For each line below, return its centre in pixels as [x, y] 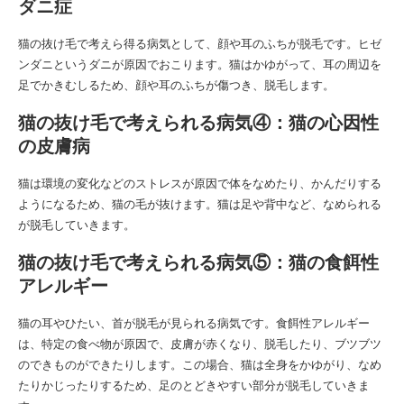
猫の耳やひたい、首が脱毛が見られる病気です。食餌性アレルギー [194, 323]
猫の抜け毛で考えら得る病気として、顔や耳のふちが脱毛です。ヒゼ [200, 44]
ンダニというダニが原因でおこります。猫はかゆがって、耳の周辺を [200, 64]
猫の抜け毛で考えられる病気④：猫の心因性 [198, 123]
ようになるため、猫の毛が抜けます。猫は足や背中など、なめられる [200, 204]
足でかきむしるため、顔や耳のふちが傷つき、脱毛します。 [176, 85]
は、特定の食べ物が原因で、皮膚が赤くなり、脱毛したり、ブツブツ [200, 344]
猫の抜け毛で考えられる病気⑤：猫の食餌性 [198, 262]
